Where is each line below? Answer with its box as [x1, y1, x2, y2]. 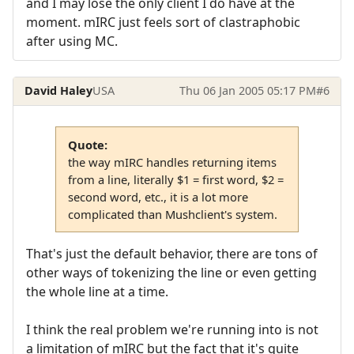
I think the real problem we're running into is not [26, 321, 318, 339]
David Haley [24, 83, 93, 99]
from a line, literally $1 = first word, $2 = [67, 171, 284, 188]
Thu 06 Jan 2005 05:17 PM [179, 83, 316, 99]
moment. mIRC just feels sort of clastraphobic [26, 13, 300, 31]
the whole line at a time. [26, 283, 168, 301]
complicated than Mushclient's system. [67, 206, 277, 223]
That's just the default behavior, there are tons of [26, 245, 318, 263]
